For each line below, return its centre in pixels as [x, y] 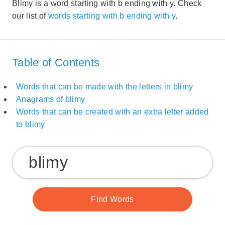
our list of [30, 16]
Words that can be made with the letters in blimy [105, 87]
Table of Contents [56, 62]
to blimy [31, 125]
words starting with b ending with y [112, 16]
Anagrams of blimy [51, 99]
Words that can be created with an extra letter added [113, 112]
